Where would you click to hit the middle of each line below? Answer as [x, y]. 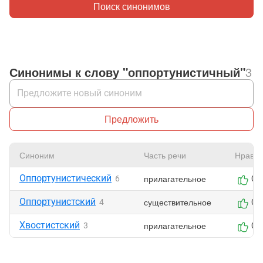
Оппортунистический [65, 178]
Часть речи [165, 155]
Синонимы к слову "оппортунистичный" [127, 72]
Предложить [131, 119]
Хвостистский [50, 225]
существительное [178, 202]
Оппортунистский [58, 202]
